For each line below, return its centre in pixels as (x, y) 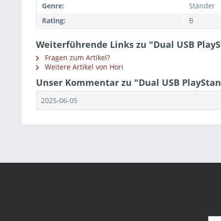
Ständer (202, 6)
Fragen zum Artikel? (76, 58)
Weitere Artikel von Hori (83, 67)
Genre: (53, 6)
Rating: (54, 21)
